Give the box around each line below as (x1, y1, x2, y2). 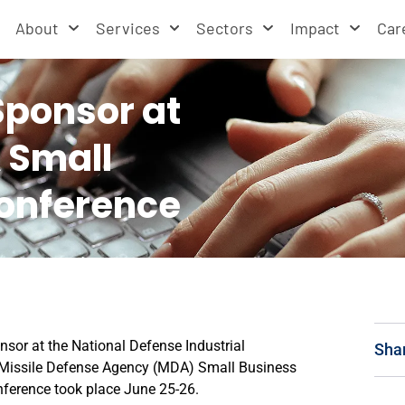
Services (95, 18, 160, 38)
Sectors (196, 18, 254, 38)
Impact (290, 18, 341, 38)
